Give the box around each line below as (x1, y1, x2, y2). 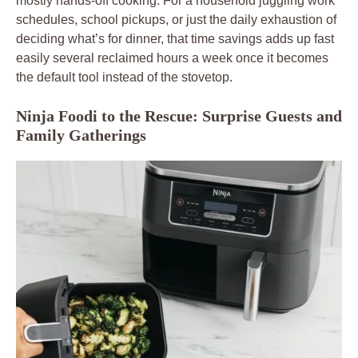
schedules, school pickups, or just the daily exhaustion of (16, 12, 336, 26)
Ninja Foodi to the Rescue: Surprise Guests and (16, 106, 342, 125)
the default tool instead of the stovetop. (16, 70, 233, 84)
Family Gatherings (16, 125, 146, 144)
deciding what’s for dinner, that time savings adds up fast (16, 31, 334, 46)
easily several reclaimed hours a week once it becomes (16, 50, 328, 65)
